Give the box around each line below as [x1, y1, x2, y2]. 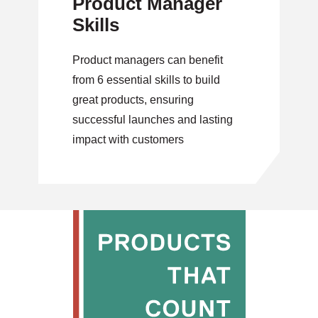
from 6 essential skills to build [72, 74, 220, 86]
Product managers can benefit [72, 54, 223, 66]
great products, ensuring [72, 94, 194, 106]
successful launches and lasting [72, 114, 233, 126]
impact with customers [72, 133, 184, 146]
